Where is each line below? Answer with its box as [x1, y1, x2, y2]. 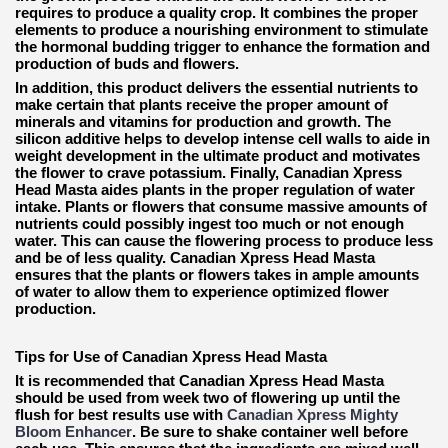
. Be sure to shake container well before [132, 422, 408, 440]
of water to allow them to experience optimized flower [15, 282, 389, 300]
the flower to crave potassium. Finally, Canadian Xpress [15, 163, 402, 181]
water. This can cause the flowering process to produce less [15, 231, 433, 249]
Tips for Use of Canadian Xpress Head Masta [15, 347, 331, 365]
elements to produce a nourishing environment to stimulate [15, 20, 428, 38]
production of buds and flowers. [15, 54, 239, 72]
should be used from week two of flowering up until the [15, 388, 400, 406]
